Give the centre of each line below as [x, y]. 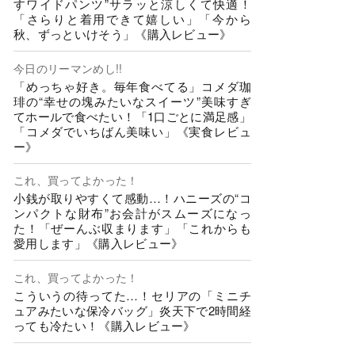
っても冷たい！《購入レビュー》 [105, 325]
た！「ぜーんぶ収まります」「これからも [132, 228]
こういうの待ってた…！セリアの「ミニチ [132, 295]
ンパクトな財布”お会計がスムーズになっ [132, 213]
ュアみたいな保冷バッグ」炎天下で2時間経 [132, 310]
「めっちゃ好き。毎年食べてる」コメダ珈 [132, 86]
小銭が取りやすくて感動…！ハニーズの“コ [132, 198]
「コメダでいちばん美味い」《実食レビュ [132, 131]
